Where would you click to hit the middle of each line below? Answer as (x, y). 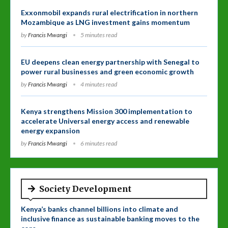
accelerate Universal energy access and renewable (105, 121)
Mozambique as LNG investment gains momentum (105, 22)
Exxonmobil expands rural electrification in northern (109, 12)
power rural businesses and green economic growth (107, 71)
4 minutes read (99, 84)
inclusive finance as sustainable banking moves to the (110, 218)
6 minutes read (99, 143)
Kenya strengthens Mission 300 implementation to (107, 111)
